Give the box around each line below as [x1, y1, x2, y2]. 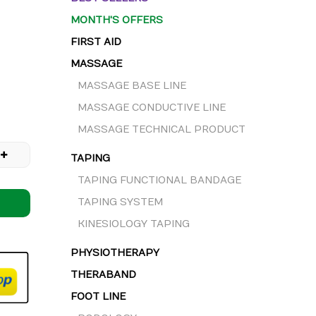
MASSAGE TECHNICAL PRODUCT [78, 123, 245, 135]
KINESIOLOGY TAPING [78, 218, 190, 230]
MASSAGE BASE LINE [78, 80, 186, 92]
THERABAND [71, 269, 136, 281]
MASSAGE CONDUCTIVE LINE [78, 102, 226, 114]
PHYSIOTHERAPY [71, 247, 159, 259]
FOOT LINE [71, 291, 126, 303]
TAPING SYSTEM [78, 196, 163, 208]
